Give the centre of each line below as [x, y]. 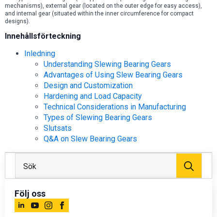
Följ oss [30, 194]
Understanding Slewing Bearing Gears [107, 64]
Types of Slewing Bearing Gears [98, 118]
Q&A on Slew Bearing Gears [90, 139]
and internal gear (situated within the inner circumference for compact [99, 14]
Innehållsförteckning [43, 36]
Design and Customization [88, 86]
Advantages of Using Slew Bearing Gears [113, 75]
